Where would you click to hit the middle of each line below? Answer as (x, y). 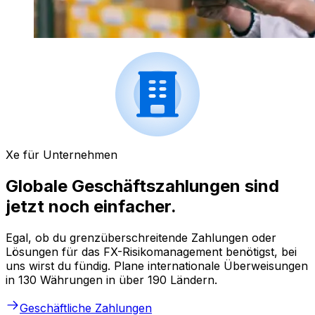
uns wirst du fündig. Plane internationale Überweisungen (157, 265)
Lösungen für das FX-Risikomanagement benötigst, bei (151, 251)
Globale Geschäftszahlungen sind (142, 186)
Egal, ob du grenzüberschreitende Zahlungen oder (141, 237)
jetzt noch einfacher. (91, 207)
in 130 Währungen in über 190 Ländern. (111, 279)
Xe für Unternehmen (62, 155)
